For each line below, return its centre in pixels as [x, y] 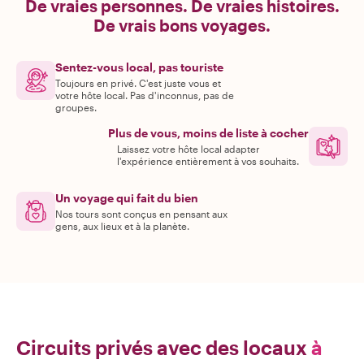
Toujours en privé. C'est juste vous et [138, 83]
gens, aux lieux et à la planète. [122, 226]
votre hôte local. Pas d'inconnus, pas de [145, 95]
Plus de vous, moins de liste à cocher [208, 133]
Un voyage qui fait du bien [127, 198]
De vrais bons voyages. [182, 25]
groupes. [76, 107]
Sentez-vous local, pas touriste [139, 67]
